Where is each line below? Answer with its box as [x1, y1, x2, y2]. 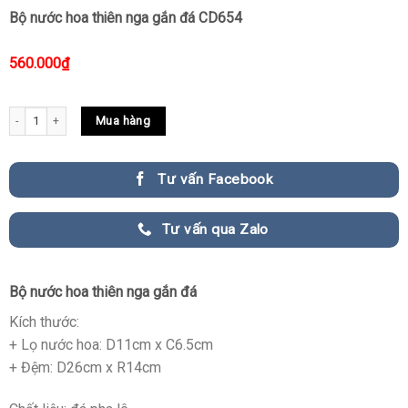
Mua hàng [96, 113, 151, 127]
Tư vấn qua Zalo [161, 220, 269, 238]
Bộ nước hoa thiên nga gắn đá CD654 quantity [8, 107, 234, 121]
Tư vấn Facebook [158, 171, 273, 189]
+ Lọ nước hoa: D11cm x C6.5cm [8, 335, 213, 353]
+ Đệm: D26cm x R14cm [8, 358, 161, 376]
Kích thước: [8, 312, 79, 331]
